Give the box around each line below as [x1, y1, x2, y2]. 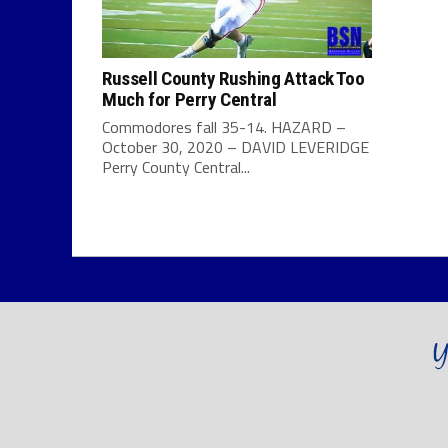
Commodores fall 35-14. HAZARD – [102, 114, 346, 139]
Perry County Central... [102, 154, 250, 179]
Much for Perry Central [102, 87, 277, 111]
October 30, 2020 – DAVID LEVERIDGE [102, 134, 369, 159]
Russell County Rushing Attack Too [102, 66, 365, 90]
